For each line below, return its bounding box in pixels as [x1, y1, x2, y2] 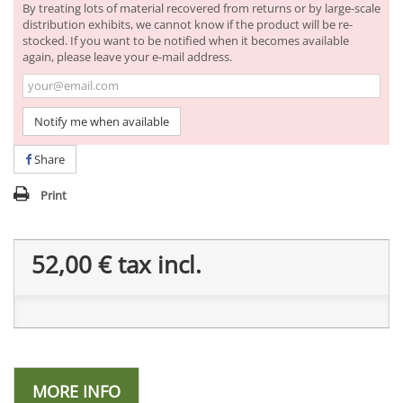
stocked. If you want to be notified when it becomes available [22, 31, 349, 49]
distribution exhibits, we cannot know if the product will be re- [22, 15, 353, 32]
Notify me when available [34, 112, 169, 130]
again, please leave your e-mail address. [22, 48, 232, 65]
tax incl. [112, 247, 201, 281]
